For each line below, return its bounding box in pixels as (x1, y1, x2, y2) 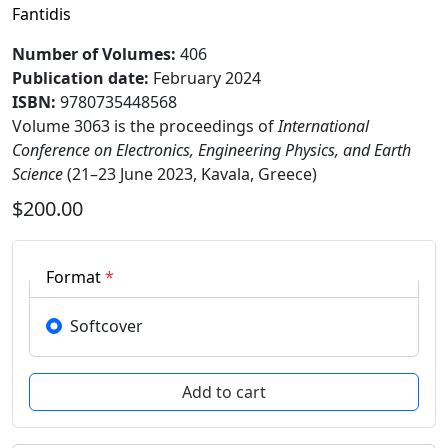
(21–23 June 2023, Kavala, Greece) (63, 163, 317, 186)
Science (12, 163, 63, 186)
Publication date (12, 67, 144, 90)
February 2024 (153, 67, 261, 90)
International (278, 115, 369, 138)
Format (46, 266, 101, 289)
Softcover (70, 315, 143, 338)
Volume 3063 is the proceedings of (12, 115, 278, 138)
